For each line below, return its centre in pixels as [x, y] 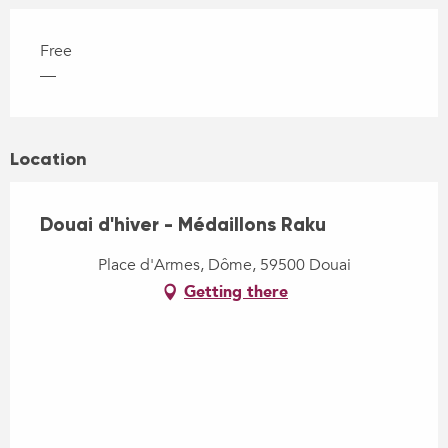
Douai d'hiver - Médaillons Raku [183, 224]
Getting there [236, 291]
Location [48, 158]
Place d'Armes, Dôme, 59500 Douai [224, 264]
